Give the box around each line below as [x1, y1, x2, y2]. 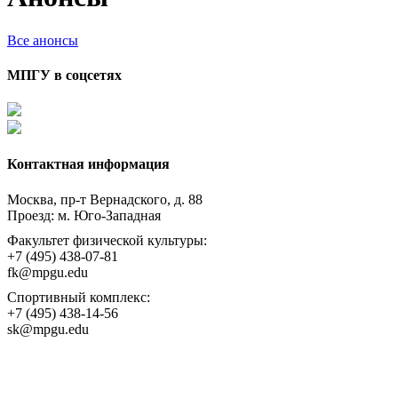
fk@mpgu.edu [7, 264, 88, 280]
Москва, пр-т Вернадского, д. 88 [7, 191, 203, 207]
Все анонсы [7, 32, 78, 48]
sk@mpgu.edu [7, 321, 89, 337]
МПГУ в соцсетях [7, 67, 122, 83]
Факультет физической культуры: [7, 232, 207, 248]
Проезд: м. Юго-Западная [7, 207, 161, 223]
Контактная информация [7, 156, 170, 172]
